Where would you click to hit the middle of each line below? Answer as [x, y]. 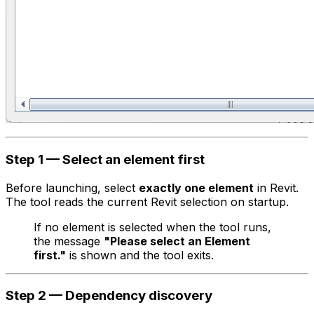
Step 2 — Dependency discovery [109, 296]
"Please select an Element [177, 241]
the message [69, 241]
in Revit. [276, 187]
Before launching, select [72, 187]
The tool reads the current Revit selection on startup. [147, 202]
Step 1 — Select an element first [105, 159]
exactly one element [196, 187]
